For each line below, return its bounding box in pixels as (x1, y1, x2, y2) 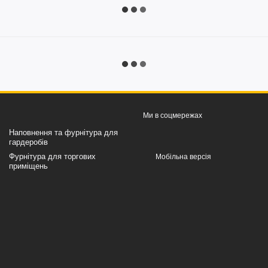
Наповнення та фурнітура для (9, 128, 118, 138)
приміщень (9, 162, 48, 171)
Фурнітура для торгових (9, 152, 96, 162)
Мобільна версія (154, 153, 211, 162)
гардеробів (9, 138, 48, 147)
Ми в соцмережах (143, 111, 202, 120)
